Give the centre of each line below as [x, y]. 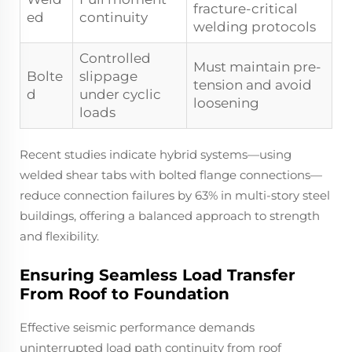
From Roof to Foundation [125, 293]
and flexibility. [59, 236]
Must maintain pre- [257, 66]
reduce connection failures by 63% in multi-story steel [175, 195]
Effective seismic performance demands [137, 327]
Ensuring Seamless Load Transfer [158, 275]
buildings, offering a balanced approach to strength [170, 215]
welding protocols [255, 26]
